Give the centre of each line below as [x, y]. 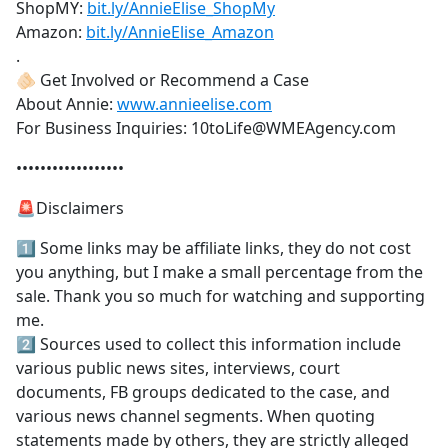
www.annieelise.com [194, 104]
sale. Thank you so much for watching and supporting [220, 296]
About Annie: [66, 104]
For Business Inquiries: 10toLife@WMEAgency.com [206, 128]
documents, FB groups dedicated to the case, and [203, 392]
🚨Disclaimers [70, 208]
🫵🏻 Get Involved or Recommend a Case [162, 80]
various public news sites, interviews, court [178, 368]
